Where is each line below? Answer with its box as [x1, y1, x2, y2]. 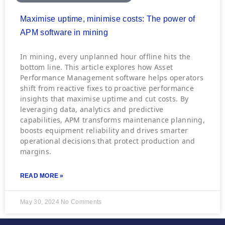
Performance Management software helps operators [20, 73, 204, 82]
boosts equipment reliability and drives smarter [20, 126, 188, 135]
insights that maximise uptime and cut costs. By [20, 94, 189, 103]
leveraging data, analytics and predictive [20, 104, 164, 114]
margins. [20, 147, 52, 156]
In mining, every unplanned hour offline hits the [20, 52, 191, 61]
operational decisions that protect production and [20, 136, 195, 146]
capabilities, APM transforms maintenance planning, [20, 115, 205, 125]
